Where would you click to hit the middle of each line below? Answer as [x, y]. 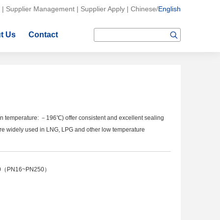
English [169, 9]
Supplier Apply [103, 9]
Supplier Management [40, 9]
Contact [43, 35]
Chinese [143, 9]
